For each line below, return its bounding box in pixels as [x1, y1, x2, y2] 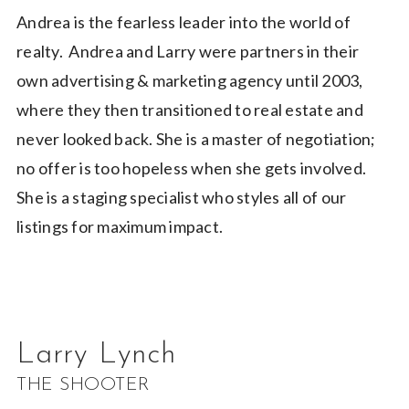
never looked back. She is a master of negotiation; [16, 128, 376, 149]
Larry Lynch [16, 340, 176, 370]
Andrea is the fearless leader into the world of [16, 11, 351, 32]
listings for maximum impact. [16, 215, 223, 236]
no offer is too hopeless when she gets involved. [16, 157, 366, 178]
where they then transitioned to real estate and [16, 99, 363, 120]
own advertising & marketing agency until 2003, [16, 69, 363, 90]
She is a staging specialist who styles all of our [16, 186, 347, 207]
